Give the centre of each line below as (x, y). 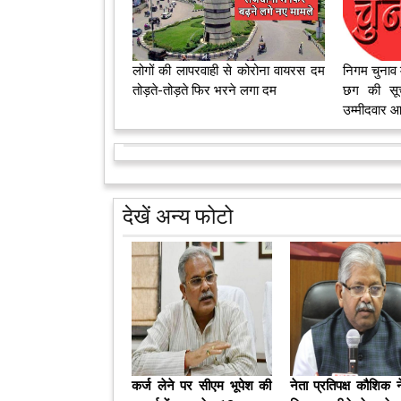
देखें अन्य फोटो (178, 217)
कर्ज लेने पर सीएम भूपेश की (202, 386)
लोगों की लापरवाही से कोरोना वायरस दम (229, 71)
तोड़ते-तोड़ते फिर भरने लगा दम (205, 91)
